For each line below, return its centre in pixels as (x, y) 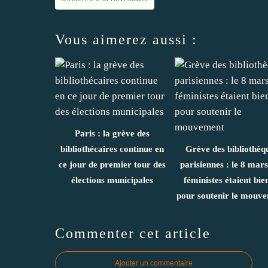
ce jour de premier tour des (112, 165)
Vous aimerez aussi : (126, 40)
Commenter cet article (133, 234)
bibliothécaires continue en (112, 149)
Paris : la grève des (112, 134)
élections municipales (112, 180)
